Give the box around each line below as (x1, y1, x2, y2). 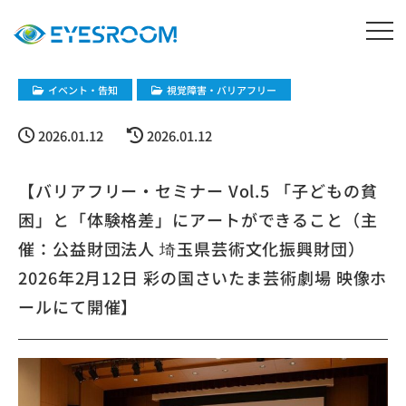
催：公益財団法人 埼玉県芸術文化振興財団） (18, 237, 365, 260)
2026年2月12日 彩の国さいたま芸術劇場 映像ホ (18, 266, 388, 289)
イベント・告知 (48, 82, 118, 97)
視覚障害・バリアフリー (167, 82, 276, 97)
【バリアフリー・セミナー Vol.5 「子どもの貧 (18, 179, 378, 202)
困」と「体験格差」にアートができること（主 (18, 208, 378, 231)
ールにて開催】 (18, 295, 139, 318)
